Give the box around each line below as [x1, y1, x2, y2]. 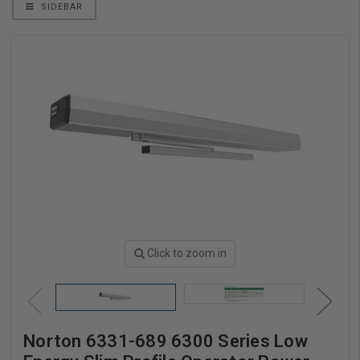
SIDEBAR [38, 2, 83, 13]
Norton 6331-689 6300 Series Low [23, 330, 308, 351]
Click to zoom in [146, 247, 227, 260]
